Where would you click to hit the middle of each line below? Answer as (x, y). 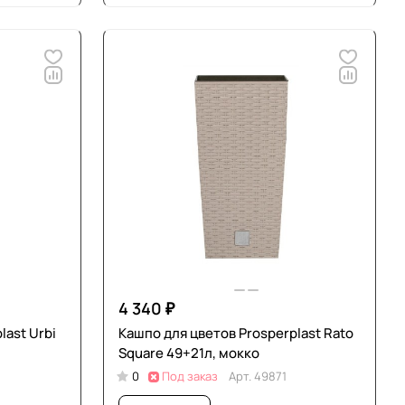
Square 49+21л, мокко (189, 353)
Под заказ (190, 376)
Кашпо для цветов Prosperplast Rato (236, 333)
